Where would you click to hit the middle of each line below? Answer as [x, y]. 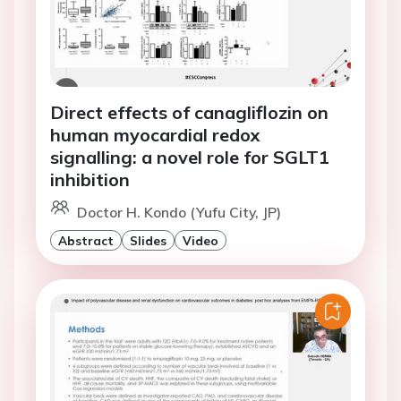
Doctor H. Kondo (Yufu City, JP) [179, 213]
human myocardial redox [155, 135]
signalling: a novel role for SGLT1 [190, 158]
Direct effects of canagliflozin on [189, 113]
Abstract [86, 241]
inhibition [90, 180]
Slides [148, 241]
